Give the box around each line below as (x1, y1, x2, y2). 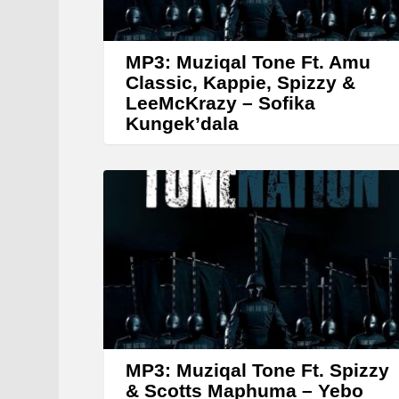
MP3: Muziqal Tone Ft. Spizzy (126, 359, 389, 380)
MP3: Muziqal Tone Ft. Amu (126, 52, 370, 73)
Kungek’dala (126, 113, 239, 134)
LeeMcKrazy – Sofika (126, 93, 315, 114)
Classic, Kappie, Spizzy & (126, 72, 355, 94)
